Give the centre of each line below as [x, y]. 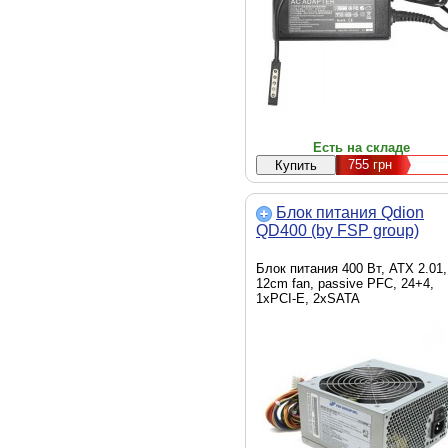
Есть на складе [361, 147]
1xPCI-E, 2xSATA [308, 298]
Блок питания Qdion [350, 212]
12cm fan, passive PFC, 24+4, [345, 283]
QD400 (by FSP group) [337, 230]
